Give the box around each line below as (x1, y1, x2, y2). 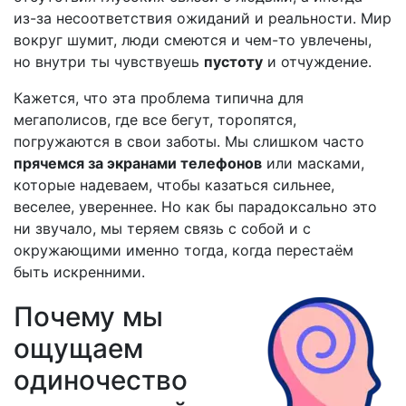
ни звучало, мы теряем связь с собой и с (14, 219, 311, 237)
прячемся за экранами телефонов (14, 154, 262, 172)
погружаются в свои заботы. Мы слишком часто (14, 132, 364, 150)
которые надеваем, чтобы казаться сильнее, (14, 176, 334, 194)
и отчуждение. (263, 53, 372, 71)
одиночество (14, 363, 188, 396)
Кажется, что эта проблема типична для (14, 89, 304, 107)
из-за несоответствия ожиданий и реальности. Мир (14, 9, 391, 27)
